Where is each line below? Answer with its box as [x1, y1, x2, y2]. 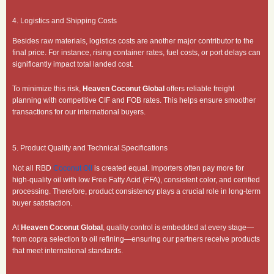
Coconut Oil [53, 163, 92, 172]
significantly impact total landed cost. [12, 59, 133, 68]
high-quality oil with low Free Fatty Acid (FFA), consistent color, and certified [12, 175, 260, 184]
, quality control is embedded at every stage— [103, 223, 254, 232]
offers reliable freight [165, 84, 234, 93]
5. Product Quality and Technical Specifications [12, 143, 168, 152]
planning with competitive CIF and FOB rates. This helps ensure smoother [12, 95, 256, 105]
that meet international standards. [12, 246, 123, 255]
